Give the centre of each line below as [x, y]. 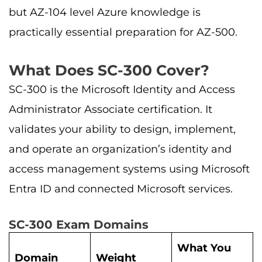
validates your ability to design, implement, [122, 129]
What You [204, 248]
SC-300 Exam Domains [79, 225]
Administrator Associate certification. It [111, 109]
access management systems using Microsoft [129, 169]
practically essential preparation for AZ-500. [123, 32]
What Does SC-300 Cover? [109, 70]
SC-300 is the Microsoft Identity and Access [122, 89]
